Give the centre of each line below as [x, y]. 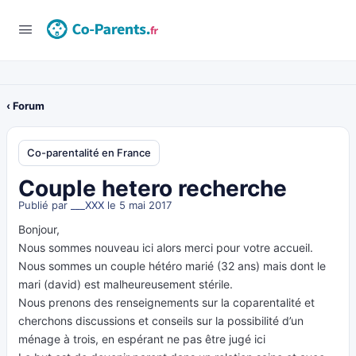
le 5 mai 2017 [138, 205]
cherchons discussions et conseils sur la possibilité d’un [161, 321]
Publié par [44, 205]
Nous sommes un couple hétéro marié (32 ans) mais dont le [172, 266]
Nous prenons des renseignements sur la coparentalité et [166, 302]
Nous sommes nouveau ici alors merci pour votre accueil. [166, 248]
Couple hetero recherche [153, 188]
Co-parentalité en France [89, 153]
